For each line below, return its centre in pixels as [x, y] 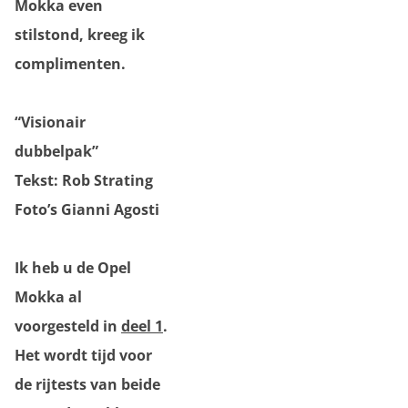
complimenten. [70, 64]
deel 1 [142, 326]
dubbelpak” [56, 151]
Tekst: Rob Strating [84, 180]
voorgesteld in [68, 326]
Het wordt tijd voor [83, 355]
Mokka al [48, 297]
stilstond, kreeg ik [80, 35]
